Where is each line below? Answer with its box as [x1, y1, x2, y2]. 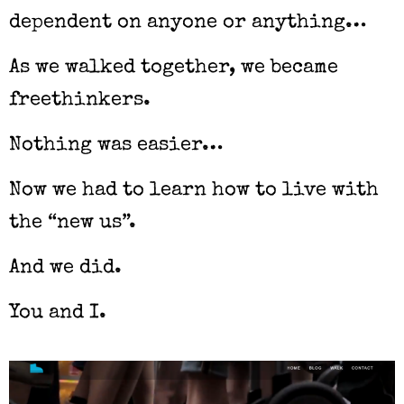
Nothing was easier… [9, 135, 223, 156]
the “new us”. [9, 213, 136, 234]
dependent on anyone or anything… [9, 13, 366, 33]
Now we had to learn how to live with [9, 180, 379, 201]
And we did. [9, 258, 122, 279]
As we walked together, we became [9, 58, 338, 78]
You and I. [9, 303, 106, 324]
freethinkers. [9, 90, 151, 111]
